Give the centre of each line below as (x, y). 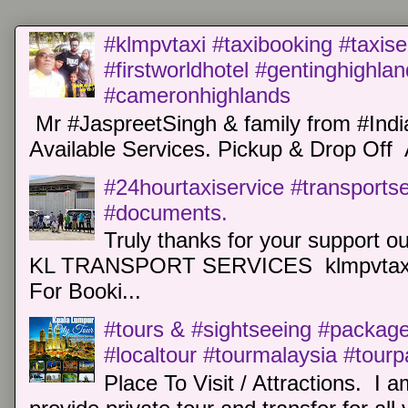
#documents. (166, 212)
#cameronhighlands (198, 95)
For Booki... (85, 291)
